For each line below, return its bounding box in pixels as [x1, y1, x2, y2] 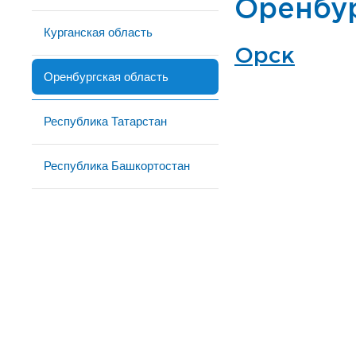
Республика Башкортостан [44, 159, 190, 172]
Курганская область [44, 25, 153, 39]
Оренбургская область [44, 70, 168, 83]
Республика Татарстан [44, 114, 167, 128]
